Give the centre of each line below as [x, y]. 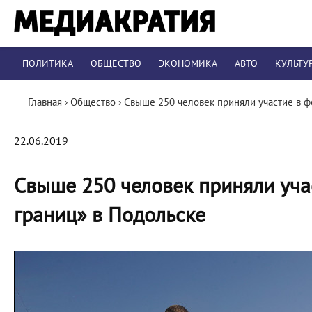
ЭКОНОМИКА [188, 64]
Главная [45, 102]
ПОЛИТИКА [48, 64]
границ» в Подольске [110, 216]
